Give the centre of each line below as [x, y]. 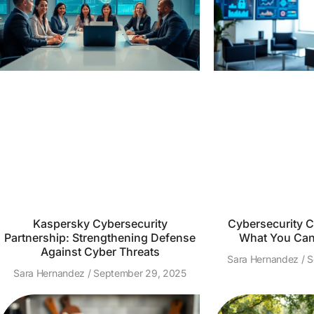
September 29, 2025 [138, 273]
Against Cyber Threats [100, 252]
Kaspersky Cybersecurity [100, 224]
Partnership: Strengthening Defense [100, 238]
